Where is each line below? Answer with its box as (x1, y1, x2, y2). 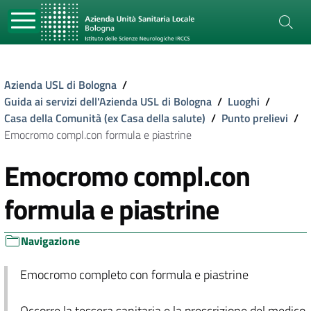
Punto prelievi (221, 110, 288, 126)
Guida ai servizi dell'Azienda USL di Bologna (4, 93, 212, 110)
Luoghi (228, 93, 260, 110)
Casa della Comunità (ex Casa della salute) (4, 110, 205, 126)
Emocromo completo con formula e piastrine (19, 265, 249, 284)
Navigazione (21, 233, 80, 249)
